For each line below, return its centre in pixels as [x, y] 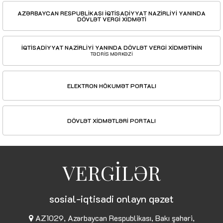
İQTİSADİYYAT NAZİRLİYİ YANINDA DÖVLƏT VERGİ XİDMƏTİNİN [111, 48]
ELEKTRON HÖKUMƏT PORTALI [111, 86]
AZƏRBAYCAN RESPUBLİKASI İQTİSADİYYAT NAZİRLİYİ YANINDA [111, 13]
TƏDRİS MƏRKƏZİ [111, 54]
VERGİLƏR [111, 173]
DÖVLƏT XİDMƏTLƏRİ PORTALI [111, 121]
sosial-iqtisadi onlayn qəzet [111, 199]
